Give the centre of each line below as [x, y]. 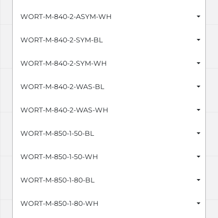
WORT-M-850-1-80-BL [57, 180]
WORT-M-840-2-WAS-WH [64, 110]
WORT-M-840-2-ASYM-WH [66, 17]
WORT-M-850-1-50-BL [57, 134]
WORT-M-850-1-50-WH [59, 157]
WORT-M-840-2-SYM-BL [62, 40]
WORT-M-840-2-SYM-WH [64, 64]
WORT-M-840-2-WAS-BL [62, 87]
